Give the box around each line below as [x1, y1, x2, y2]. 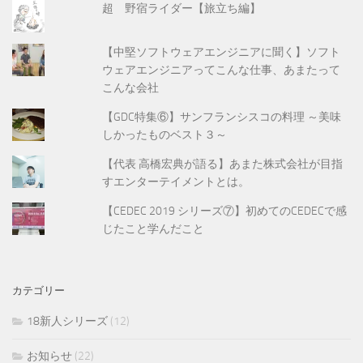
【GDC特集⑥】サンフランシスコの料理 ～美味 [102, 109, 342, 124]
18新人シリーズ [27, 314, 108, 329]
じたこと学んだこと [102, 222, 205, 237]
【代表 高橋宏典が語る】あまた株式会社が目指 [102, 157, 344, 172]
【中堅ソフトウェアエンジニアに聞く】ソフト [102, 45, 341, 59]
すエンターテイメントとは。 [102, 175, 250, 190]
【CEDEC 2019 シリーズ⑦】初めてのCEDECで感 [102, 204, 348, 219]
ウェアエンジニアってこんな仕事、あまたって [102, 62, 341, 77]
